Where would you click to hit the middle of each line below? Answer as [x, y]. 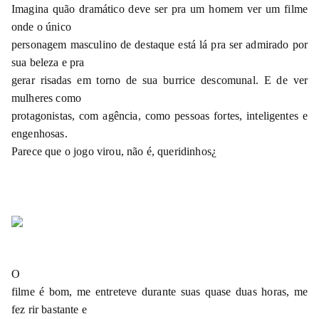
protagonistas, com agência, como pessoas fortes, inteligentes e [159, 115]
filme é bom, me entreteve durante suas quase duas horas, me [159, 291]
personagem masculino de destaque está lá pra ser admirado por [159, 44]
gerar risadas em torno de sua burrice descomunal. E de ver [159, 80]
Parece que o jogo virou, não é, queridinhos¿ [114, 151]
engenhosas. [40, 133]
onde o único [41, 26]
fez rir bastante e [49, 309]
